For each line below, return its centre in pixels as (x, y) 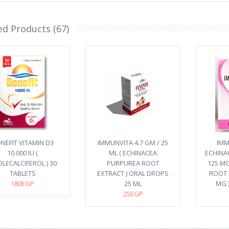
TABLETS (22, 173)
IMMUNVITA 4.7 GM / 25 (133, 143)
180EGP (22, 184)
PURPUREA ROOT (133, 163)
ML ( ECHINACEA (133, 153)
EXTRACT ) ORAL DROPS (133, 173)
